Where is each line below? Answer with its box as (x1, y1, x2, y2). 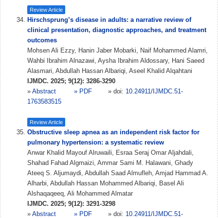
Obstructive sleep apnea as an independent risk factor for (27, 128, 200, 136)
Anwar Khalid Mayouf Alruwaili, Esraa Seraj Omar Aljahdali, (27, 149, 194, 156)
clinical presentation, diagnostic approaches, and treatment (27, 26, 206, 34)
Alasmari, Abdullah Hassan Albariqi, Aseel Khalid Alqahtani (27, 67, 192, 74)
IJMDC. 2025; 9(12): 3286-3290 (27, 77, 115, 85)
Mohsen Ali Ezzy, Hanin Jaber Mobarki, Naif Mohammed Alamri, (27, 47, 208, 54)
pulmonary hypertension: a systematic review (27, 139, 164, 146)
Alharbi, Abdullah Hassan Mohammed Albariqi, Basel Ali (27, 180, 184, 187)
